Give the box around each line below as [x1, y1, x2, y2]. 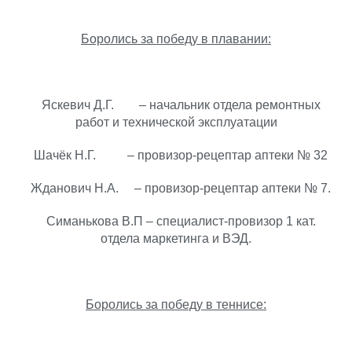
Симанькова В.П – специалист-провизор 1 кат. [36, 214, 316, 228]
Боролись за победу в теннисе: [86, 298, 266, 311]
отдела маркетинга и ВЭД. [101, 232, 251, 245]
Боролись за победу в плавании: [81, 32, 271, 46]
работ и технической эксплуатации [75, 115, 277, 129]
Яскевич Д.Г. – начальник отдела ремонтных [31, 98, 321, 112]
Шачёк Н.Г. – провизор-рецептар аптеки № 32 [24, 148, 328, 162]
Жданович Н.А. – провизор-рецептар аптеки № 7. [21, 181, 331, 195]
